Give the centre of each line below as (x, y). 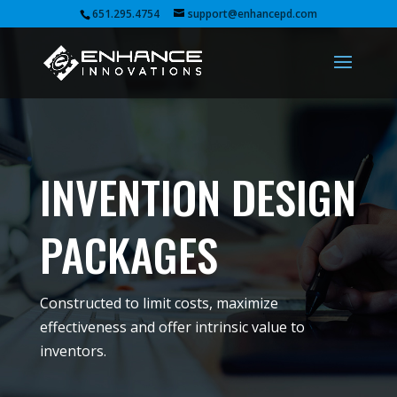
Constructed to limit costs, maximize (159, 303)
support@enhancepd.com (252, 14)
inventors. (73, 351)
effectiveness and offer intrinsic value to (172, 327)
